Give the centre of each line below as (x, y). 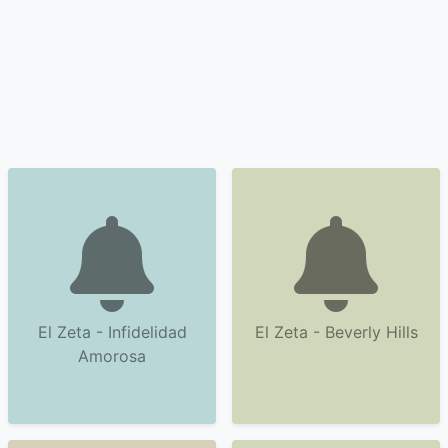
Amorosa (112, 356)
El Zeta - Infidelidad (112, 332)
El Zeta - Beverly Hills (336, 332)
